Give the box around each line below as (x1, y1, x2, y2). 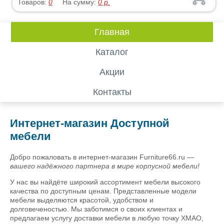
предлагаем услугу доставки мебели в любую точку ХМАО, (10, 214, 203, 222)
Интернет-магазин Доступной (10, 117, 169, 129)
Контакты (92, 87, 131, 97)
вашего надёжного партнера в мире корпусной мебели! (10, 162, 199, 170)
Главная (94, 27, 129, 37)
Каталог (95, 47, 128, 57)
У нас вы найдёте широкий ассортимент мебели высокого (10, 178, 200, 186)
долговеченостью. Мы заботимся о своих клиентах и (10, 205, 182, 213)
